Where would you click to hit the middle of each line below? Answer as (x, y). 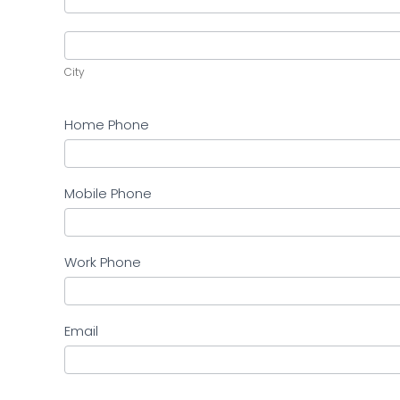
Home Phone (107, 126)
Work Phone (103, 264)
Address (96, 20)
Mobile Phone (108, 195)
